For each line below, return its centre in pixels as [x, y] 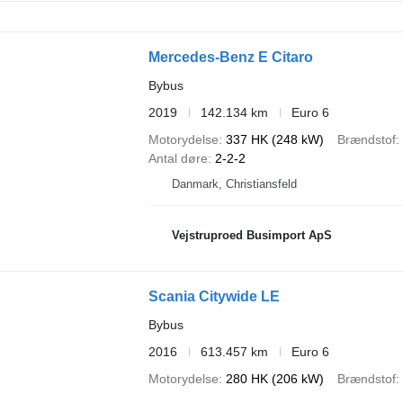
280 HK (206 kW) [274, 378]
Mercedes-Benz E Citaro [230, 57]
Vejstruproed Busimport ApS [251, 236]
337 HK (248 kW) [274, 139]
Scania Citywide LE [214, 296]
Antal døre [178, 158]
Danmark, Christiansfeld [234, 184]
